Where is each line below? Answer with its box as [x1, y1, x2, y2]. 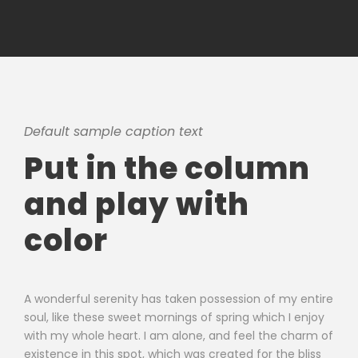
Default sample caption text [24, 122, 203, 141]
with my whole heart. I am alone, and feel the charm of [24, 328, 333, 344]
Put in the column [24, 147, 310, 189]
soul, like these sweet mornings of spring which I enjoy [24, 309, 324, 325]
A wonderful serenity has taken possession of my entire [24, 291, 333, 307]
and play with [24, 183, 249, 225]
